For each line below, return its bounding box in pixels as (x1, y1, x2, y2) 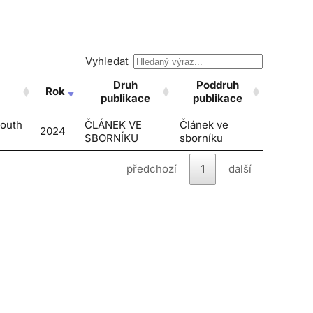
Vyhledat (85, 54, 129, 68)
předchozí (126, 162, 177, 176)
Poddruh (196, 78, 239, 92)
